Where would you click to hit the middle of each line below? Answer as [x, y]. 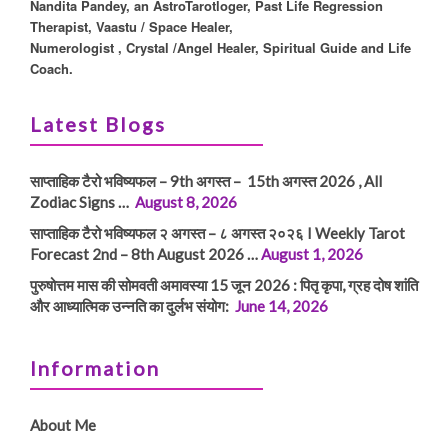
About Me [63, 424]
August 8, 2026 [186, 201]
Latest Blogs [98, 123]
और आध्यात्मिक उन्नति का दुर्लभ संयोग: [131, 305]
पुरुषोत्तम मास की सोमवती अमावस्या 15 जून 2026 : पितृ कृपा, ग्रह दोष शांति [224, 284]
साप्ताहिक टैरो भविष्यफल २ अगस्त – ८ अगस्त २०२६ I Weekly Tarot [217, 232]
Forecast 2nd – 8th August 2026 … [144, 253]
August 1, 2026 [312, 253]
